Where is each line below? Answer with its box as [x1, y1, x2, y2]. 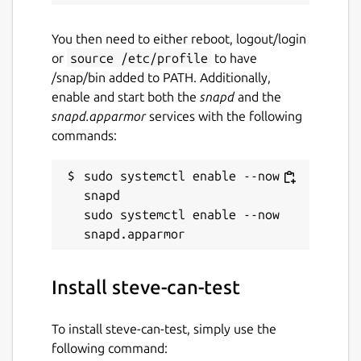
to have [211, 50, 257, 65]
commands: [52, 127, 117, 143]
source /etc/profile [70, 50, 208, 65]
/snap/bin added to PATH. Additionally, [52, 69, 271, 85]
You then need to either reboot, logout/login [52, 31, 306, 46]
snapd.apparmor [52, 108, 146, 123]
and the [234, 89, 281, 104]
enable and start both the [52, 89, 200, 104]
